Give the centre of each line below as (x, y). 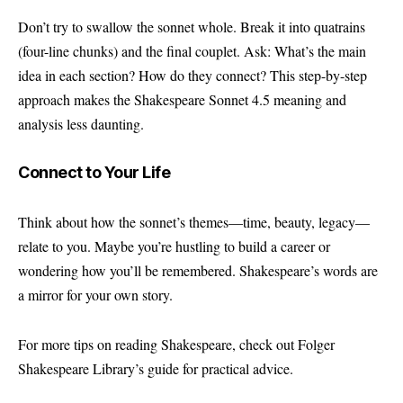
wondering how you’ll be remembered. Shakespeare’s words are (198, 270)
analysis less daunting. (81, 123)
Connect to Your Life (94, 172)
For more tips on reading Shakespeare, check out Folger (176, 344)
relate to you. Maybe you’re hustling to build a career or (174, 246)
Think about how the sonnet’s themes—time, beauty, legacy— (194, 221)
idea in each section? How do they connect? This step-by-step (193, 75)
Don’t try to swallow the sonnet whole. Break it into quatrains (192, 26)
